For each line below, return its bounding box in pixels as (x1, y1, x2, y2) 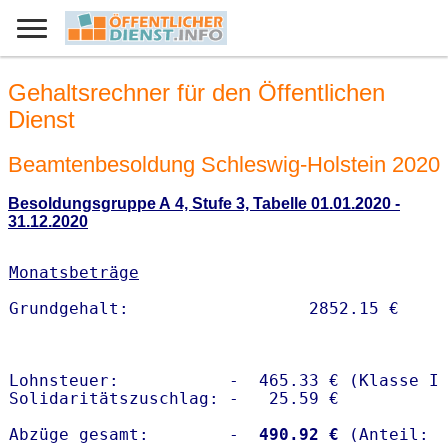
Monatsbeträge (9, 263, 139, 283)
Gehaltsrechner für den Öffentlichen (8, 79, 385, 107)
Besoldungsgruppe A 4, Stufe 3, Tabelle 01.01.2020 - (8, 195, 400, 213)
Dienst (8, 106, 75, 134)
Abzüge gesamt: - (9, 425, 239, 445)
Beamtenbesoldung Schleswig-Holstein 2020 (8, 151, 440, 177)
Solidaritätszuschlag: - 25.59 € (9, 389, 339, 409)
